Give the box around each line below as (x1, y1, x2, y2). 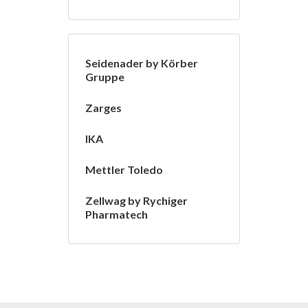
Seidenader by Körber (85, 56, 198, 70)
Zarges (85, 101, 122, 115)
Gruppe (85, 70, 124, 84)
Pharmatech (85, 208, 148, 221)
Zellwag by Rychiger (85, 194, 188, 208)
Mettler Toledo (85, 163, 163, 177)
